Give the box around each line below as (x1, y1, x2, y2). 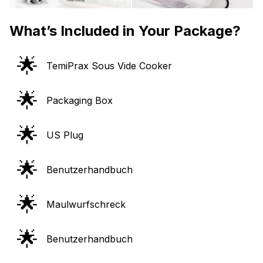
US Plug (46, 129, 83, 141)
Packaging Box (46, 95, 113, 107)
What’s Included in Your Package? (9, 22, 241, 39)
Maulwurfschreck (46, 198, 126, 211)
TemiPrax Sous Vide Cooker (46, 60, 172, 72)
